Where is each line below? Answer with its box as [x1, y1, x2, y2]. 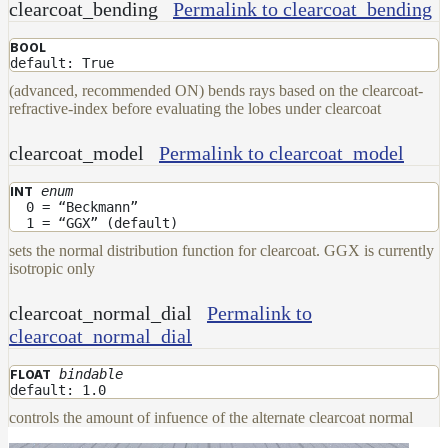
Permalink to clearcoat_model [159, 141, 404, 164]
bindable [59, 365, 123, 382]
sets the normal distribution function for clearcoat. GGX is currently [9, 241, 434, 259]
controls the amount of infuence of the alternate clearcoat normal [9, 408, 413, 426]
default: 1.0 [10, 381, 106, 398]
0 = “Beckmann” [10, 198, 138, 215]
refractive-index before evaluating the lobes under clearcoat [9, 99, 381, 117]
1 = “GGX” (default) [10, 214, 178, 231]
